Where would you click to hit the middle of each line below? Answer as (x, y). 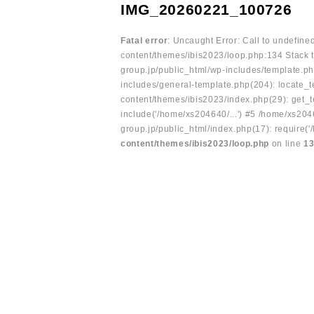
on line (286, 144)
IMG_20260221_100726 (206, 9)
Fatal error (144, 41)
